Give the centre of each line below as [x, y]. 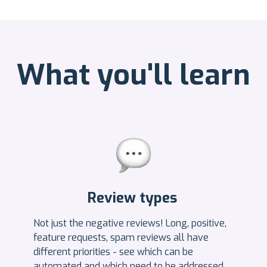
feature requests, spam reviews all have [121, 237]
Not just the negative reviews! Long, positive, [130, 223]
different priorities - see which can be [113, 252]
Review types [133, 198]
